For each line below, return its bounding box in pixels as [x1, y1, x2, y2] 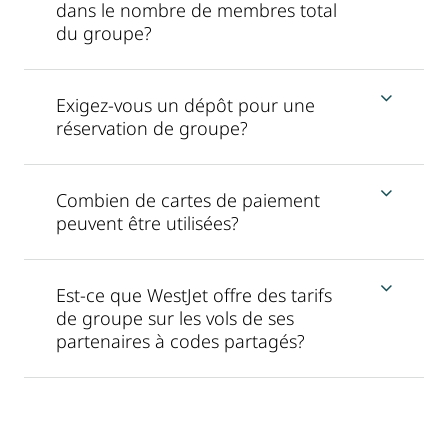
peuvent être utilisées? [56, 211, 239, 236]
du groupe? [56, 21, 152, 46]
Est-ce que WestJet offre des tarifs [56, 283, 332, 308]
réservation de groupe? [56, 116, 248, 141]
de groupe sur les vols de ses [56, 306, 294, 331]
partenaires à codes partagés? [56, 329, 305, 354]
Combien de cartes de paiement [56, 188, 320, 213]
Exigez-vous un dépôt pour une [56, 93, 315, 118]
